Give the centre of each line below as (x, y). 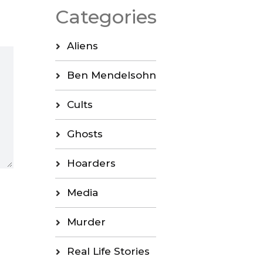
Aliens (82, 46)
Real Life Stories (108, 252)
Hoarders (91, 163)
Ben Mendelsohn (111, 75)
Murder (86, 222)
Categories (106, 17)
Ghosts (85, 134)
